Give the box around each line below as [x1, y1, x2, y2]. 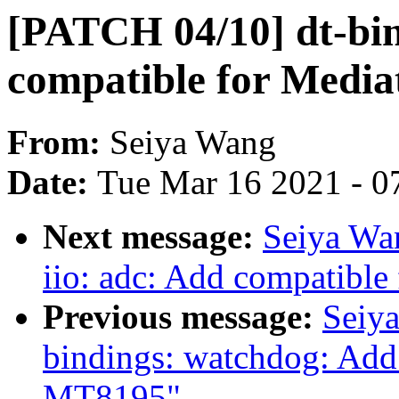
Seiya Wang [110, 123, 276, 162]
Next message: [43, 217, 263, 256]
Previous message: [43, 297, 322, 337]
